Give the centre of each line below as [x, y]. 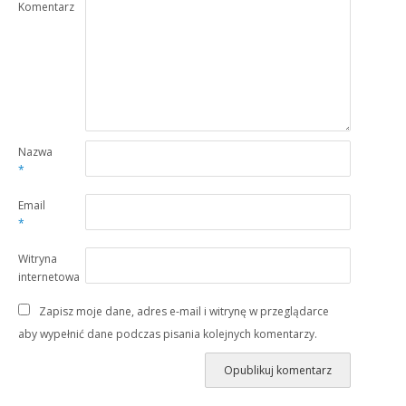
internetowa [49, 276]
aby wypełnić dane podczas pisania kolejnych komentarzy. [168, 333]
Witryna [38, 258]
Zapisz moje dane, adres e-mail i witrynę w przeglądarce [184, 311]
